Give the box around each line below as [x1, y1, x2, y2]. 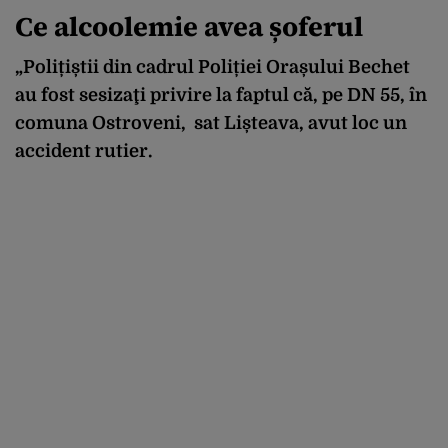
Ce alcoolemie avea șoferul [15, 8, 363, 46]
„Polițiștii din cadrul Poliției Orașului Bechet [15, 57, 410, 78]
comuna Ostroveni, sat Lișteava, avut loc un [15, 113, 407, 134]
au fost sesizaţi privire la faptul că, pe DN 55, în [15, 85, 427, 106]
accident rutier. [15, 141, 152, 162]
